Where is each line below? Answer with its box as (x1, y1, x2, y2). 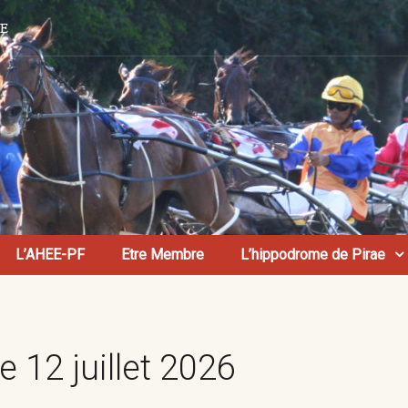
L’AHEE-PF (15, 246, 85, 263)
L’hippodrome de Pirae (240, 246, 385, 263)
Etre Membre (121, 246, 204, 263)
